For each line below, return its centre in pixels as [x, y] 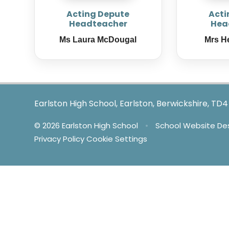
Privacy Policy [60, 139]
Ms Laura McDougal [98, 40]
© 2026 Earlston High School [87, 126]
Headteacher [98, 24]
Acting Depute [98, 14]
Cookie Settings [117, 139]
